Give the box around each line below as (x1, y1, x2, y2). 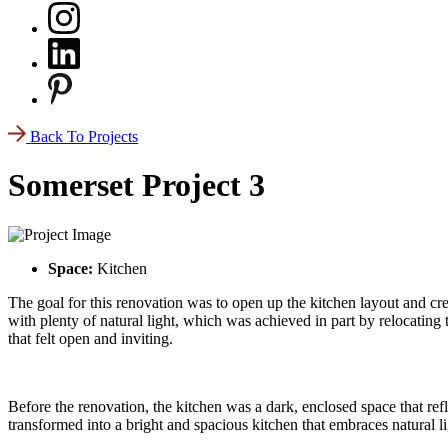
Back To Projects (30, 127, 139, 145)
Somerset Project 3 (8, 167, 265, 204)
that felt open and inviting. (8, 329, 173, 347)
